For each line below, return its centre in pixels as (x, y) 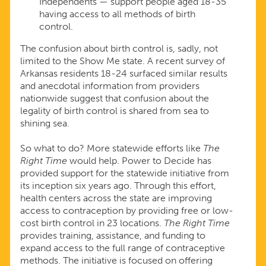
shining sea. (46, 123)
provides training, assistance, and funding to (113, 236)
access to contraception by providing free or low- (126, 211)
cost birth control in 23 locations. (92, 223)
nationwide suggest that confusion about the (114, 99)
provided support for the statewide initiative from (124, 173)
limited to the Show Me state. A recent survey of (122, 61)
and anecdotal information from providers (110, 86)
